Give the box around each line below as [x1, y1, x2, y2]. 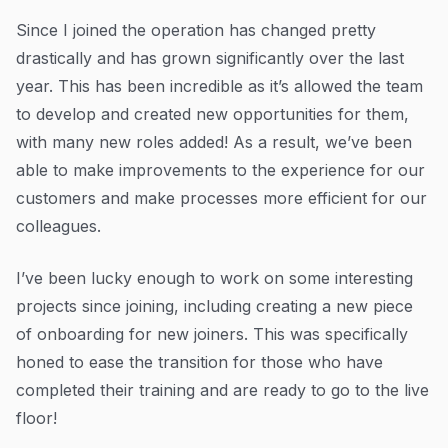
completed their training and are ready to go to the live [16, 380, 429, 400]
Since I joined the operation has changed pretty [16, 20, 376, 40]
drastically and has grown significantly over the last [16, 48, 404, 68]
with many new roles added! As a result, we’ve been [16, 132, 412, 152]
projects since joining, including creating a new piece [16, 296, 413, 316]
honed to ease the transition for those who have [16, 352, 383, 372]
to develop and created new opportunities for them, [16, 104, 409, 124]
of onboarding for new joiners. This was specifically [16, 324, 408, 344]
